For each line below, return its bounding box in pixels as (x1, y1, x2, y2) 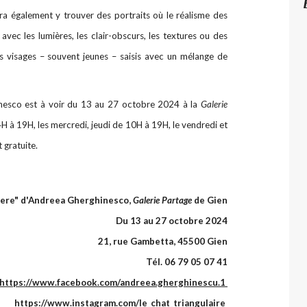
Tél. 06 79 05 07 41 (146, 256, 228, 267)
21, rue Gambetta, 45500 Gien (98, 235, 228, 247)
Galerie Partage (133, 194, 192, 206)
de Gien (192, 194, 228, 206)
